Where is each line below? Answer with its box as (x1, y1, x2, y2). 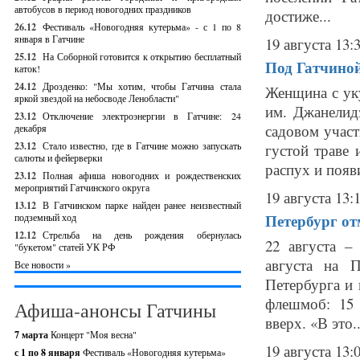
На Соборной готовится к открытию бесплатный (43, 50, 241, 63)
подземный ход (14, 211, 76, 223)
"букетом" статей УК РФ (14, 240, 115, 253)
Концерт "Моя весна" (51, 328, 137, 341)
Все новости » (14, 258, 71, 271)
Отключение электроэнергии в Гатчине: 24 (43, 109, 241, 122)
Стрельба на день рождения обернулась (43, 228, 241, 241)
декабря (14, 121, 47, 134)
